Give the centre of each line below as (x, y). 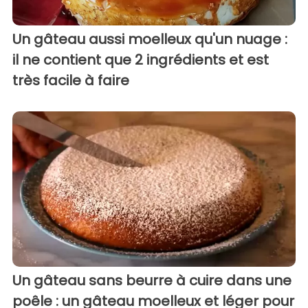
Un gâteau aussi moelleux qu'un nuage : (150, 39)
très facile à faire (71, 80)
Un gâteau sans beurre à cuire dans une (152, 281)
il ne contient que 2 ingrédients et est (141, 59)
